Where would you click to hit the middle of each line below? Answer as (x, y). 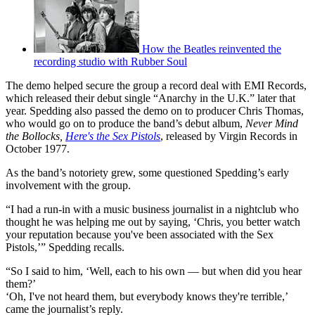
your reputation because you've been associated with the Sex (140, 234)
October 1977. (38, 148)
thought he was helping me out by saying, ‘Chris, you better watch (153, 221)
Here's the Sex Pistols (113, 136)
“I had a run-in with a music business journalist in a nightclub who (152, 209)
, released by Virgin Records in (229, 136)
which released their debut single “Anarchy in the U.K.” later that (150, 98)
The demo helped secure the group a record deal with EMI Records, (156, 85)
